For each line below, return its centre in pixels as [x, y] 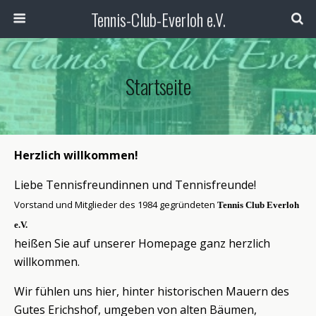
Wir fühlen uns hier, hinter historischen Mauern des [152, 291]
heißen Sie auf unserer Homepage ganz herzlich [142, 243]
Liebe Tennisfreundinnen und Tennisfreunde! [135, 185]
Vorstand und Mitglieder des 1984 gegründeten [115, 205]
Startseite [158, 86]
